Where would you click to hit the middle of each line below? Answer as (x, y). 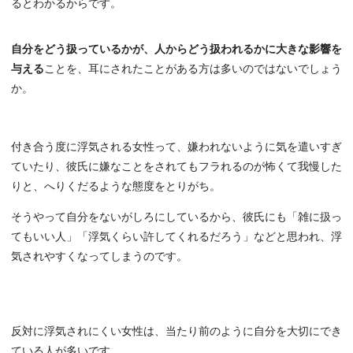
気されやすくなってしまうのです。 (99, 257)
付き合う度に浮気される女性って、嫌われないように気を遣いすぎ (176, 147)
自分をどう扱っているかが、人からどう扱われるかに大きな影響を (176, 50)
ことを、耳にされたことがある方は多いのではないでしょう (193, 69)
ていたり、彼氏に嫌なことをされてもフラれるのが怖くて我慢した (176, 167)
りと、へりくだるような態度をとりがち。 (116, 187)
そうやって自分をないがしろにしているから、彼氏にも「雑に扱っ (176, 217)
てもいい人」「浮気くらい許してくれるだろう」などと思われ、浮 (176, 237)
